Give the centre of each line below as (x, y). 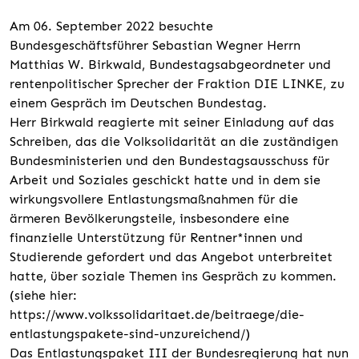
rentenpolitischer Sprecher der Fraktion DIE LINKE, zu (177, 83)
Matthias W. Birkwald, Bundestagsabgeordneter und (170, 64)
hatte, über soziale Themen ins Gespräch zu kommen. (173, 276)
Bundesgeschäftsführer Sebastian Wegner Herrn (155, 45)
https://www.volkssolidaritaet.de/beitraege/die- (157, 314)
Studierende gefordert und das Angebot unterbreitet (171, 256)
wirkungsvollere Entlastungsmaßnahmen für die (154, 199)
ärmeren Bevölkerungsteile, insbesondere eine (149, 218)
